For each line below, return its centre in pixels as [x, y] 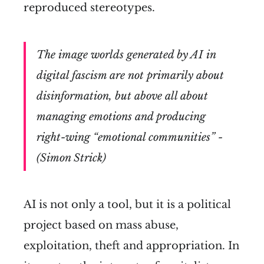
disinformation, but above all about [122, 96]
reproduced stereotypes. [89, 8]
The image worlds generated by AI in [126, 55]
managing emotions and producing [121, 116]
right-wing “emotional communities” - [129, 137]
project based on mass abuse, [101, 225]
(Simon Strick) [71, 158]
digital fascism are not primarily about [130, 75]
